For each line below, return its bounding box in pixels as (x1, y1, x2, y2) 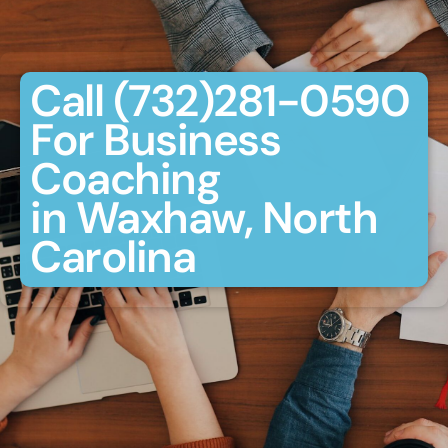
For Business (30, 111, 280, 170)
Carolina (30, 228, 195, 287)
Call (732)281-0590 (30, 72, 409, 131)
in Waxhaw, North (30, 189, 377, 248)
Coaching (30, 150, 220, 209)
